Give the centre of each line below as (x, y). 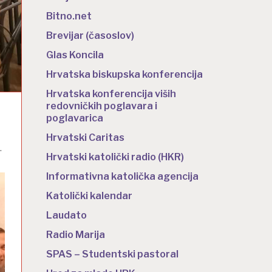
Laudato (66, 215)
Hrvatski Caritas (85, 137)
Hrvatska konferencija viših (111, 93)
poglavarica (75, 118)
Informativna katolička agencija (122, 176)
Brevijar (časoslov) (90, 35)
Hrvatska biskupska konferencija (124, 74)
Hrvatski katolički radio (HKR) (115, 157)
